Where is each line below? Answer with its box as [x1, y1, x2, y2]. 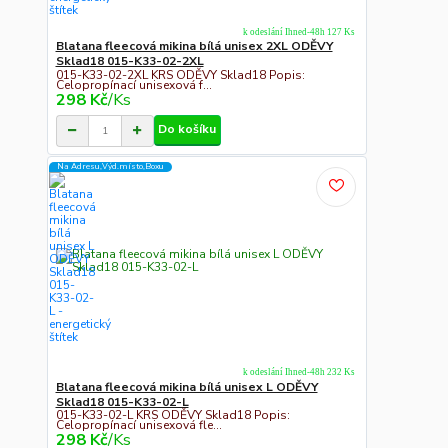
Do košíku [158, 121, 217, 138]
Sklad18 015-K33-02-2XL [55, 53, 204, 70]
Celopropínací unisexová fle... [55, 417, 222, 434]
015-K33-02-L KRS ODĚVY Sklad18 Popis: [55, 407, 290, 424]
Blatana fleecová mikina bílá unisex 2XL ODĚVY [55, 38, 333, 55]
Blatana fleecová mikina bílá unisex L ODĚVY [55, 378, 318, 395]
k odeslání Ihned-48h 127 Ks [242, 26, 355, 37]
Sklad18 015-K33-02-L [55, 393, 189, 410]
